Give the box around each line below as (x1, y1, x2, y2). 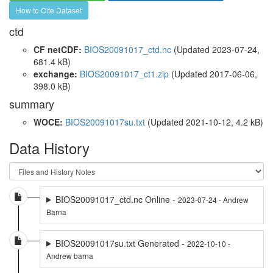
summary (9, 95, 54, 112)
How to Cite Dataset (16, 4, 82, 15)
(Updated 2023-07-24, (171, 43, 260, 55)
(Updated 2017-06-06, (169, 67, 257, 80)
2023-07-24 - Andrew (177, 194, 249, 205)
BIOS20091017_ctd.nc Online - (55, 193, 178, 205)
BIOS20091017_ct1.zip (80, 67, 169, 80)
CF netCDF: (34, 43, 82, 55)
